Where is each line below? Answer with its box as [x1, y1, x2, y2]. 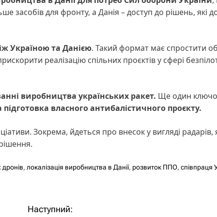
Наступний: [28, 203, 73, 214]
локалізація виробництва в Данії [27, 163, 129, 171]
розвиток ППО [132, 163, 177, 171]
